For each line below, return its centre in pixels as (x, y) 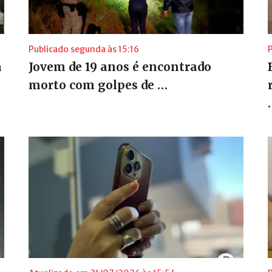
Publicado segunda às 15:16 (83, 49)
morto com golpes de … (98, 85)
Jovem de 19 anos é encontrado (120, 66)
